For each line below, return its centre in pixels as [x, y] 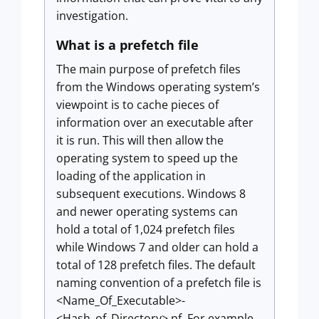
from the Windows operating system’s [158, 87]
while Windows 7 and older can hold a [157, 247]
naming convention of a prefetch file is [159, 283]
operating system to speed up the [147, 158]
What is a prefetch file [127, 45]
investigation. [94, 16]
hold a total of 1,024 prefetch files [146, 229]
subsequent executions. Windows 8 [151, 194]
